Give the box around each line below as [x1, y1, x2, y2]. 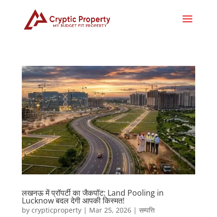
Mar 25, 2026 [89, 205, 131, 215]
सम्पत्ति [139, 205, 155, 215]
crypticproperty [31, 205, 81, 215]
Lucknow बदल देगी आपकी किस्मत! [21, 195, 124, 206]
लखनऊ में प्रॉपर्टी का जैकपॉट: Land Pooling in [21, 187, 164, 198]
